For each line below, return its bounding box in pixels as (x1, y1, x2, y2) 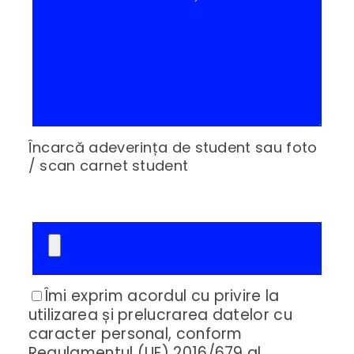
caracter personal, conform (28, 322, 243, 345)
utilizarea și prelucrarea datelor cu (28, 303, 292, 326)
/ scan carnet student (28, 155, 189, 175)
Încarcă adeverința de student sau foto (28, 137, 318, 157)
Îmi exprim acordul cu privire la (43, 284, 280, 307)
